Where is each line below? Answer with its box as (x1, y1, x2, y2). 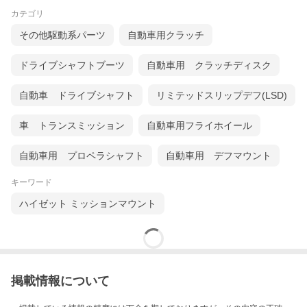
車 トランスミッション (19, 120, 125, 132)
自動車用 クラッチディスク (147, 60, 271, 71)
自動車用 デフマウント (166, 150, 271, 162)
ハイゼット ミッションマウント (19, 198, 156, 210)
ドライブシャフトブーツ (19, 60, 125, 71)
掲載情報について (11, 274, 110, 288)
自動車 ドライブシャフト (19, 90, 134, 101)
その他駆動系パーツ (19, 29, 106, 41)
